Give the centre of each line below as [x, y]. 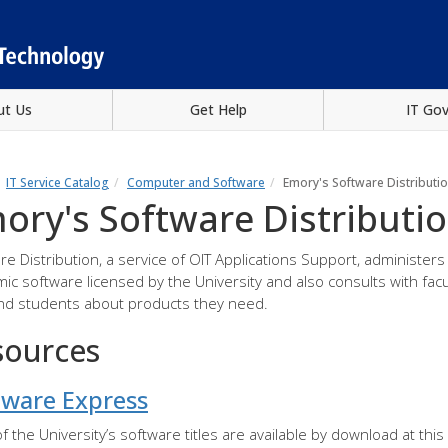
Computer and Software [196, 182]
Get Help [218, 109]
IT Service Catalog [57, 182]
